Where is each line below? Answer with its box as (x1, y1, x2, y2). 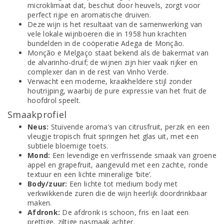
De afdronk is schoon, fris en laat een (60, 207, 189, 217)
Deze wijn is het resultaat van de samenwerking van (27, 19, 202, 29)
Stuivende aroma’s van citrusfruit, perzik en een (48, 122, 210, 131)
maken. (27, 198, 52, 207)
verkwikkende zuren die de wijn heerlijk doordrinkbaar (27, 188, 207, 198)
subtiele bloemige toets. (27, 141, 108, 150)
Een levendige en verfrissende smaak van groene (50, 150, 216, 160)
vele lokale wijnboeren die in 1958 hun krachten (27, 29, 187, 38)
